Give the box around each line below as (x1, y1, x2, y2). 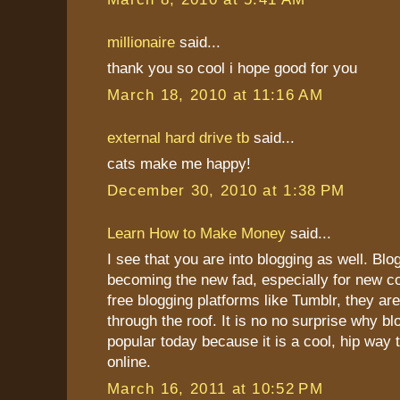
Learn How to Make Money (107, 223, 286, 242)
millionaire (107, 32, 175, 51)
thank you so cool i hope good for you (107, 59, 357, 78)
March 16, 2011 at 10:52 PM (107, 379, 323, 397)
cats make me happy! (107, 154, 251, 173)
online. (107, 353, 151, 371)
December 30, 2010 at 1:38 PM (107, 180, 346, 199)
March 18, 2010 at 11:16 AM (107, 85, 323, 104)
